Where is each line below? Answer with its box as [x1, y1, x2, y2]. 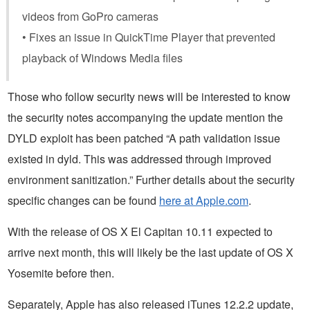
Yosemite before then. [8, 264, 114, 281]
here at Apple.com [159, 192, 248, 208]
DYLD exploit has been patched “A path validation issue [8, 129, 280, 146]
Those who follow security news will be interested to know [8, 88, 291, 104]
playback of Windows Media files [22, 49, 183, 66]
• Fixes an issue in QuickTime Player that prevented [22, 28, 275, 45]
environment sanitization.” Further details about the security [8, 171, 295, 188]
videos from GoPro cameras [22, 8, 158, 24]
